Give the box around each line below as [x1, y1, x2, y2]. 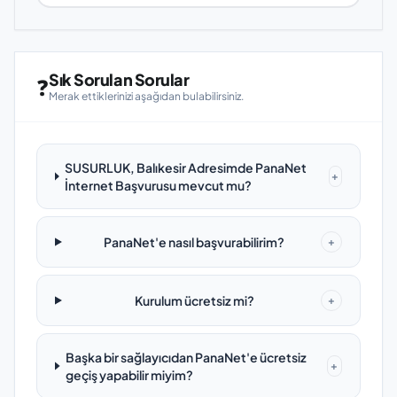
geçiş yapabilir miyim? [66, 367, 194, 383]
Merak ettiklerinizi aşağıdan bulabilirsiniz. [49, 90, 244, 103]
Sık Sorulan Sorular [49, 69, 190, 90]
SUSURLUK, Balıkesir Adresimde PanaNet [65, 160, 307, 175]
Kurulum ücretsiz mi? [134, 292, 254, 308]
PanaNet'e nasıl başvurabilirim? [104, 234, 285, 250]
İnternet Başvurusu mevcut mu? [65, 177, 253, 193]
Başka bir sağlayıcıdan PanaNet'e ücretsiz [66, 349, 307, 365]
